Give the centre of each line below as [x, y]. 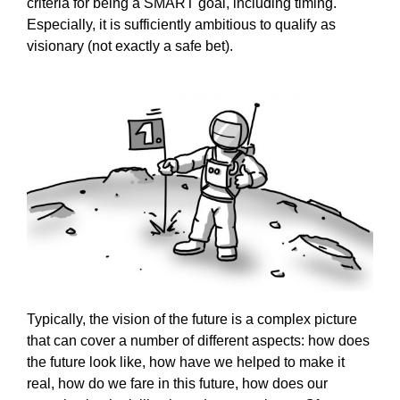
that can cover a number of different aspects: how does [198, 340]
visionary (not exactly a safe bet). [130, 46]
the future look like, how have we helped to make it [186, 362]
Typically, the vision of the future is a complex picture [192, 319]
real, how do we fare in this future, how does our [177, 383]
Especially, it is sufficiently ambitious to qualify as [181, 24]
